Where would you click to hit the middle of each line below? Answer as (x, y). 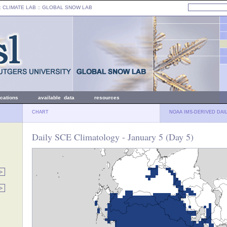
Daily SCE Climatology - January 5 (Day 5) (113, 137)
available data (56, 98)
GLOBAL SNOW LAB (67, 7)
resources (107, 98)
